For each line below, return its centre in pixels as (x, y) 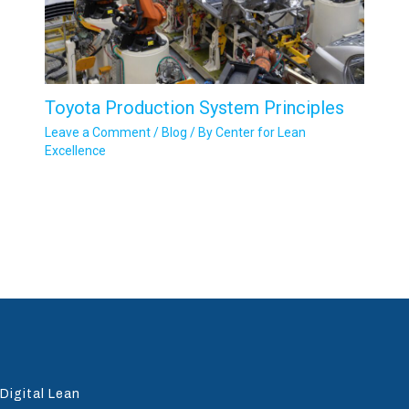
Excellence (75, 150)
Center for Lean (260, 132)
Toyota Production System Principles (194, 107)
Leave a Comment (97, 132)
